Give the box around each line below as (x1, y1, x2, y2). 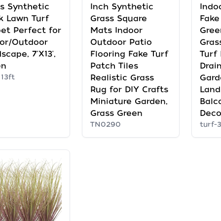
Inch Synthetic (90, 1, 153, 11)
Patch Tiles (90, 61, 138, 71)
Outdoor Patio (90, 37, 152, 47)
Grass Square (90, 13, 147, 23)
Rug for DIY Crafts (90, 84, 168, 94)
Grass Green (90, 108, 143, 118)
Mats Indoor (90, 25, 143, 35)
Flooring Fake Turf (90, 49, 168, 59)
